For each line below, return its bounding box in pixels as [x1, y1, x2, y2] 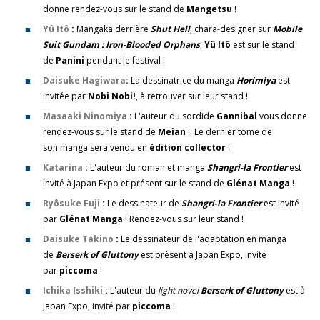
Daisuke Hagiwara [43, 74, 126, 86]
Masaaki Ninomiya [43, 110, 127, 122]
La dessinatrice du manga [131, 74, 236, 86]
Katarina [43, 161, 83, 174]
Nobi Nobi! [88, 90, 136, 102]
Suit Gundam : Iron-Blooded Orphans [43, 39, 200, 51]
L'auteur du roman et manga [90, 161, 207, 174]
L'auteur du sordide [134, 110, 214, 122]
